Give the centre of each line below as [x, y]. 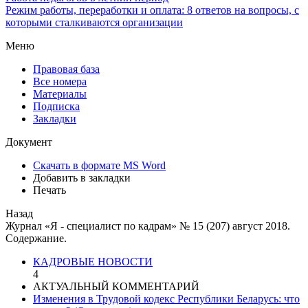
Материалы [60, 93]
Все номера [60, 81]
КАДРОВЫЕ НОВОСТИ [93, 261]
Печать [49, 190]
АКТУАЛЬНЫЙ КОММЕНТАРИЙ [116, 286]
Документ [29, 142]
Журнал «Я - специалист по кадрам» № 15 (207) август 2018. [148, 225]
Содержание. [36, 238]
